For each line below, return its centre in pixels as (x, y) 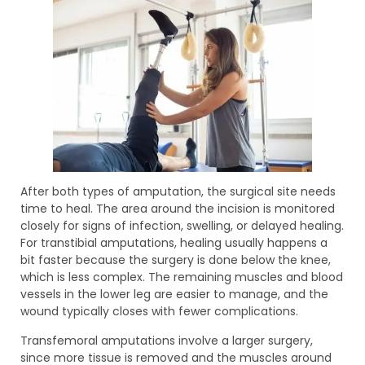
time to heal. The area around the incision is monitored (178, 209)
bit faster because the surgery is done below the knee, (176, 260)
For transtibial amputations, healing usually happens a (174, 243)
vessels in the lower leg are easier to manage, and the (174, 295)
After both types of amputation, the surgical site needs (178, 192)
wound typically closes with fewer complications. (159, 312)
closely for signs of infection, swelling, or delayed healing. (182, 226)
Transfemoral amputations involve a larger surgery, (167, 340)
